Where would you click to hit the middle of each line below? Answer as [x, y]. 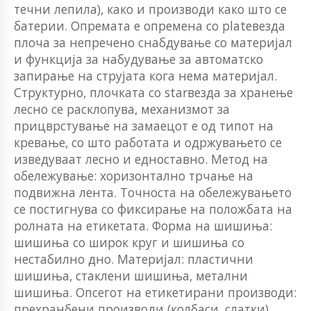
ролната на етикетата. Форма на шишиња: [143, 225]
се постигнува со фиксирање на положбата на [153, 209]
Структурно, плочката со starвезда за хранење [153, 92]
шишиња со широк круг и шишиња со [129, 242]
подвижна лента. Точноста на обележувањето [153, 192]
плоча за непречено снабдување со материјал [153, 42]
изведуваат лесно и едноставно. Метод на [141, 159]
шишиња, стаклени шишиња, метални [131, 275]
